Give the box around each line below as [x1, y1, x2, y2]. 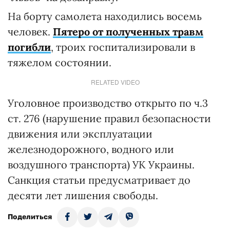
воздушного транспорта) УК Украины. [8, 158, 195, 171]
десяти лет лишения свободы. [8, 188, 158, 202]
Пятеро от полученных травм [53, 25, 203, 38]
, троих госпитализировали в [51, 40, 195, 53]
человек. [8, 25, 53, 38]
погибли [8, 40, 51, 53]
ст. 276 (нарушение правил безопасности [8, 111, 211, 125]
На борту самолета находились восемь [8, 9, 202, 23]
